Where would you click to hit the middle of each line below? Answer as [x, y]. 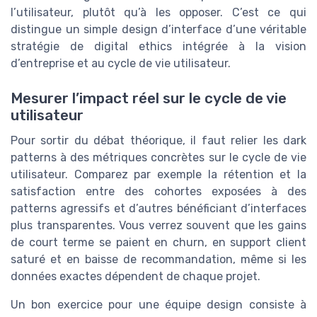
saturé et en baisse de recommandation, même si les [158, 259]
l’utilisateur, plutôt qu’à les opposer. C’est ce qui [158, 13]
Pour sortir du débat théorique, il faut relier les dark [158, 140]
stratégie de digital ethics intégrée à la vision [158, 47]
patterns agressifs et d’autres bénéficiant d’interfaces [158, 208]
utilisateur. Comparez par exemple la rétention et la [158, 174]
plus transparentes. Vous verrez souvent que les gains [158, 225]
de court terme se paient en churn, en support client [158, 242]
